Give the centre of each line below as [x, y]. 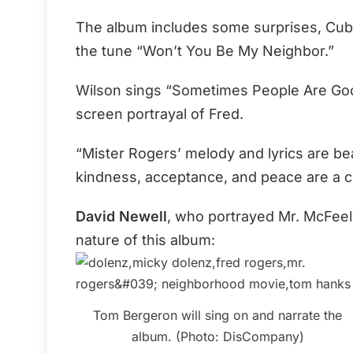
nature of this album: [145, 240]
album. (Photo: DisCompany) [217, 336]
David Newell [121, 216]
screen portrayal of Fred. [160, 113]
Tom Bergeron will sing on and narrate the [217, 315]
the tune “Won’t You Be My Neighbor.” [205, 50]
